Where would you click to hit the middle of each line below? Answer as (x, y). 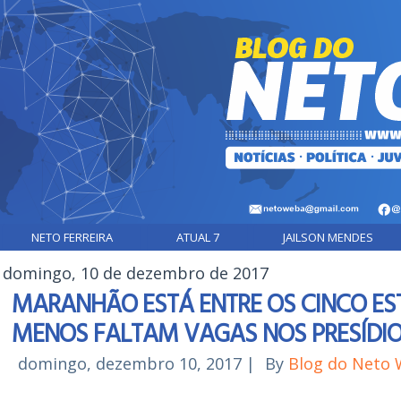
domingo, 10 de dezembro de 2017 (136, 273)
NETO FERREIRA (72, 237)
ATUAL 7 (198, 237)
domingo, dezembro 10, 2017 (130, 363)
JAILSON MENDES (328, 237)
